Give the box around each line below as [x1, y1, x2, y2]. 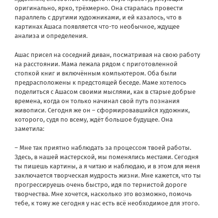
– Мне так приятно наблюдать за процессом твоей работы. [15, 144, 191, 151]
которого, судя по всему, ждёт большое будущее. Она [15, 115, 173, 123]
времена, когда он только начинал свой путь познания [15, 97, 180, 105]
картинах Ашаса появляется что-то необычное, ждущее [15, 22, 180, 30]
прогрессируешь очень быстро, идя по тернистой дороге [15, 181, 187, 188]
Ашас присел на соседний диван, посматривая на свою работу [15, 51, 200, 58]
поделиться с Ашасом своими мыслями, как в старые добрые [15, 88, 196, 95]
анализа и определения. [15, 32, 88, 39]
